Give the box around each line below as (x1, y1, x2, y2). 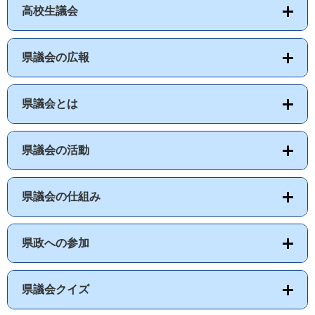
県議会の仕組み (22, 190, 101, 202)
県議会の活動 (22, 143, 89, 156)
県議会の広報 (22, 51, 89, 63)
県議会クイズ (22, 283, 89, 295)
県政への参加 (22, 236, 89, 249)
